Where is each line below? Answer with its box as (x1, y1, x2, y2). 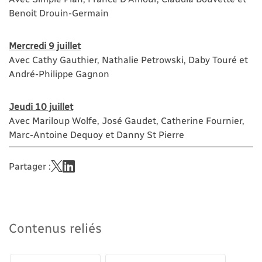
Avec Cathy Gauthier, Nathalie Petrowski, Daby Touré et (9, 53, 248, 65)
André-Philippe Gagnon (9, 67, 109, 79)
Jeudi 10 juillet (9, 100, 73, 112)
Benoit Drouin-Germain (9, 6, 109, 18)
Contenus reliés (9, 219, 102, 235)
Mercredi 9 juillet (9, 39, 81, 51)
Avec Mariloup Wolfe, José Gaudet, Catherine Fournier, (9, 114, 244, 126)
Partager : (9, 160, 51, 171)
